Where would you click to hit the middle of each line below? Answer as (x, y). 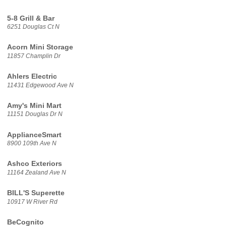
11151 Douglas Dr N (35, 114)
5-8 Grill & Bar (31, 18)
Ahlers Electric (32, 77)
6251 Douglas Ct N (33, 27)
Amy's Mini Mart (34, 105)
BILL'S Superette (36, 193)
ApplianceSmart (34, 135)
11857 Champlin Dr (34, 56)
